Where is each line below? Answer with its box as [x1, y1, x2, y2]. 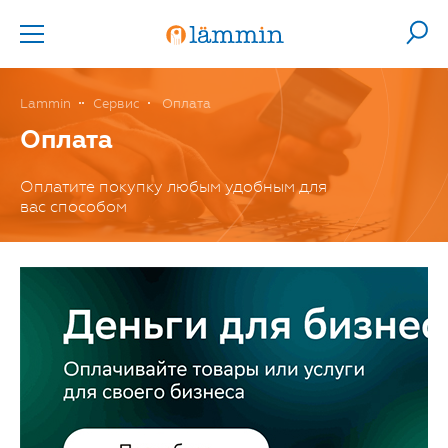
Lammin [20, 96, 71, 112]
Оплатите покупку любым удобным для [20, 177, 327, 197]
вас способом [20, 197, 127, 217]
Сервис [93, 96, 140, 112]
